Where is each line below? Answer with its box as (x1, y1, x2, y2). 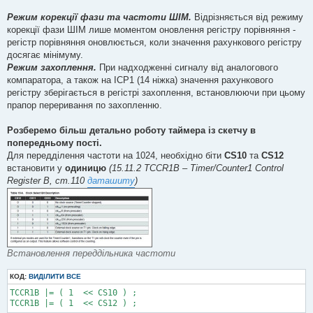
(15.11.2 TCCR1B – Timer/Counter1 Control (109, 163, 284, 174)
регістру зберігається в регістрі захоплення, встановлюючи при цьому (7, 87, 305, 99)
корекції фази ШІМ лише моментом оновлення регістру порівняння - (7, 24, 296, 36)
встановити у (7, 163, 65, 174)
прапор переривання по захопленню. (7, 100, 162, 111)
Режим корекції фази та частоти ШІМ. (7, 12, 191, 23)
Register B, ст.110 (7, 175, 87, 187)
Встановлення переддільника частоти (7, 248, 175, 259)
